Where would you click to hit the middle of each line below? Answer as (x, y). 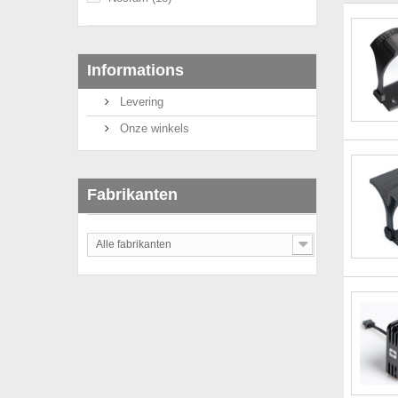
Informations (135, 70)
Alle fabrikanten (134, 244)
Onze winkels (153, 128)
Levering (140, 102)
